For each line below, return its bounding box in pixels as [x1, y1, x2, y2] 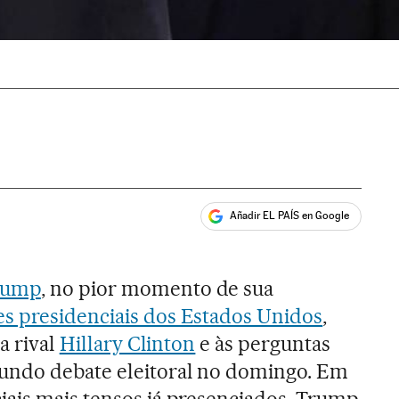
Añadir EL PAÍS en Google [230, 209, 350, 223]
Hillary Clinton [59, 330, 196, 356]
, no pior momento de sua [40, 275, 274, 301]
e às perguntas [195, 330, 331, 356]
